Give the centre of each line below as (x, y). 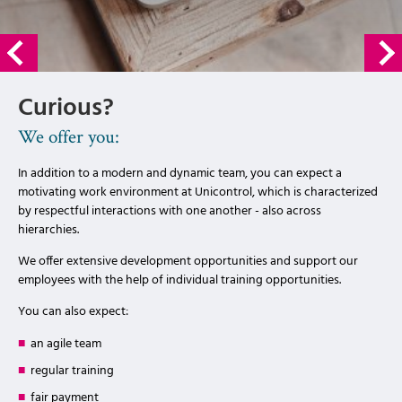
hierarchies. (48, 230)
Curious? (66, 108)
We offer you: (69, 136)
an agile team (66, 344)
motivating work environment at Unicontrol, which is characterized (198, 192)
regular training (72, 371)
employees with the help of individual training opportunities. (179, 280)
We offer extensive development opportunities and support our (188, 262)
